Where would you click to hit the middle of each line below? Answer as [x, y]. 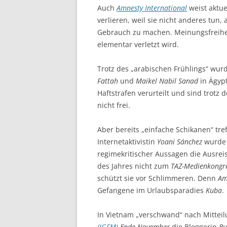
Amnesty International [152, 8]
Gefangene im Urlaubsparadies [152, 190]
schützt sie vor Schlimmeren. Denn [158, 178]
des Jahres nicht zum [134, 166]
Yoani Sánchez [180, 141]
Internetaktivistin [127, 141]
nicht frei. [114, 105]
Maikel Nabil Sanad [167, 81]
